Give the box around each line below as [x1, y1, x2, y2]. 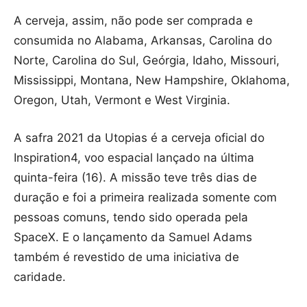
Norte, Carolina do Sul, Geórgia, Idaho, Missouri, [14, 53, 280, 68]
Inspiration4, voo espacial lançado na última [14, 151, 254, 165]
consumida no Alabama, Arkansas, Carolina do [14, 34, 272, 48]
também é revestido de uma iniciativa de [14, 250, 239, 265]
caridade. [14, 270, 66, 284]
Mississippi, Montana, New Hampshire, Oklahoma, [14, 73, 290, 88]
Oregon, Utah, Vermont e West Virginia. [14, 93, 230, 108]
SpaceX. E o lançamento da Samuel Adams [14, 230, 252, 245]
